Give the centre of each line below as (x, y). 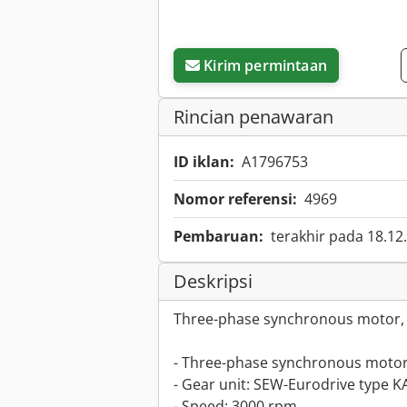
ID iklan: (204, 162)
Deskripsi (213, 282)
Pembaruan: (218, 237)
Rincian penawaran (253, 117)
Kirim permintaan (265, 66)
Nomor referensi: (235, 199)
